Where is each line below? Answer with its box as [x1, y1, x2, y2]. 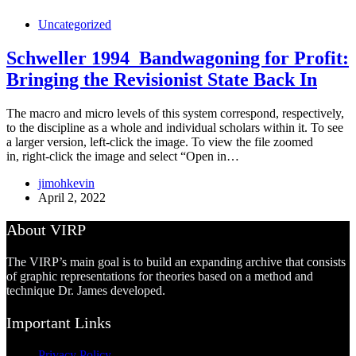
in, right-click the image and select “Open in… [6, 149, 239, 163]
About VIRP [6, 220, 86, 238]
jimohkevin [38, 176, 95, 190]
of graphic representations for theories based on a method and [6, 269, 313, 283]
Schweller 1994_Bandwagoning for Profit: [6, 47, 349, 68]
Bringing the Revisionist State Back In [6, 68, 317, 90]
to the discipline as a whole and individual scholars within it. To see [6, 120, 343, 134]
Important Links [6, 313, 111, 331]
